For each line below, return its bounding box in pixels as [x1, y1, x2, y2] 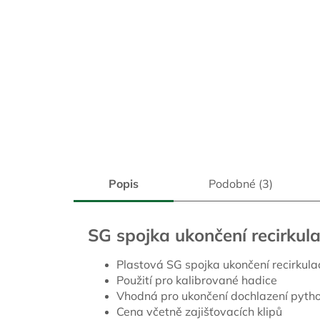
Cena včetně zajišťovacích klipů [116, 304, 282, 319]
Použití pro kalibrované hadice [116, 272, 277, 287]
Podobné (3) [209, 176, 273, 191]
